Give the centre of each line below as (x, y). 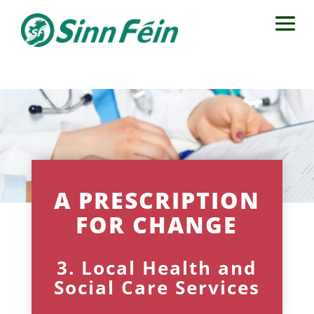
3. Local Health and (157, 267)
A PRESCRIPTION (157, 200)
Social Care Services (157, 287)
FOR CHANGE (157, 224)
